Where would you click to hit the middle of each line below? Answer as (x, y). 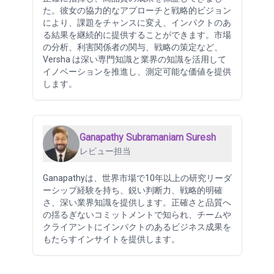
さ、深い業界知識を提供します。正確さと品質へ (137, 202)
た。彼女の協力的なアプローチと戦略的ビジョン (137, 10)
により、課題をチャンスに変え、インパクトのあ (137, 22)
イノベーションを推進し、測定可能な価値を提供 (137, 71)
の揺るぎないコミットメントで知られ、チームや (137, 214)
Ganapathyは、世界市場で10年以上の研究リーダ (137, 178)
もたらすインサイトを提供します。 (111, 239)
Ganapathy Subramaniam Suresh (147, 137)
